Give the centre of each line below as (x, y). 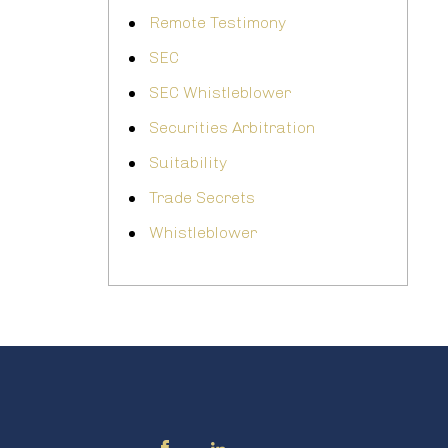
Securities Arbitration (232, 128)
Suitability (188, 163)
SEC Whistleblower (220, 93)
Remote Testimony (217, 23)
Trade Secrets (202, 198)
